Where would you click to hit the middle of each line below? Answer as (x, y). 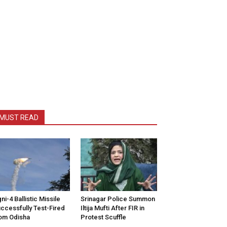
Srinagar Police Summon (118, 199)
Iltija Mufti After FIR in (112, 208)
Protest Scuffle (103, 217)
